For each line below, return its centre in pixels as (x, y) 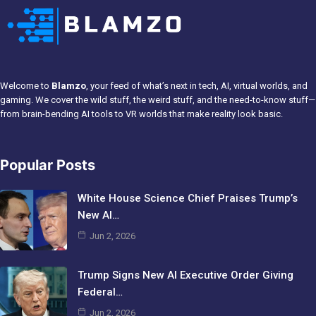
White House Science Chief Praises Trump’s (188, 198)
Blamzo (69, 86)
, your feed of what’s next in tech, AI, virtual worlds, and (197, 86)
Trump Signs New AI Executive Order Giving (186, 275)
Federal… (100, 292)
